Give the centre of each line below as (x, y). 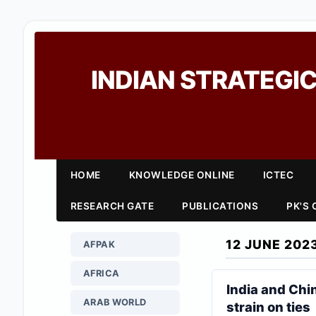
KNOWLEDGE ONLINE (182, 175)
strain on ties (268, 307)
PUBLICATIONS (220, 206)
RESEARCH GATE (112, 206)
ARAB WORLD (115, 302)
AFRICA (101, 273)
